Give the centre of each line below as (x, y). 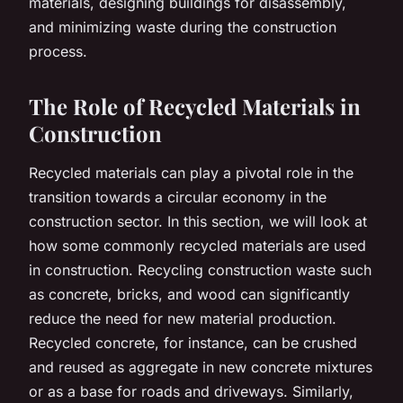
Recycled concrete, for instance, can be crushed (193, 342)
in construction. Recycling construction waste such (200, 269)
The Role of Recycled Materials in (195, 106)
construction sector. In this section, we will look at (198, 221)
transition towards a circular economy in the (178, 197)
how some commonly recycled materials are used (197, 245)
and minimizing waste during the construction (183, 27)
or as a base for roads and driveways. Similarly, (191, 391)
